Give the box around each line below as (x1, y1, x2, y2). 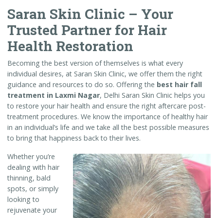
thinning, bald (7, 173, 51, 182)
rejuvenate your (7, 205, 57, 215)
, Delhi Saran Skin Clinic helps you (100, 90, 205, 100)
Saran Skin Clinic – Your (7, 4, 173, 23)
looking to (7, 194, 39, 204)
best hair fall (157, 79, 202, 89)
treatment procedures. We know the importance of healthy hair (7, 111, 208, 121)
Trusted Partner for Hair (7, 20, 167, 39)
